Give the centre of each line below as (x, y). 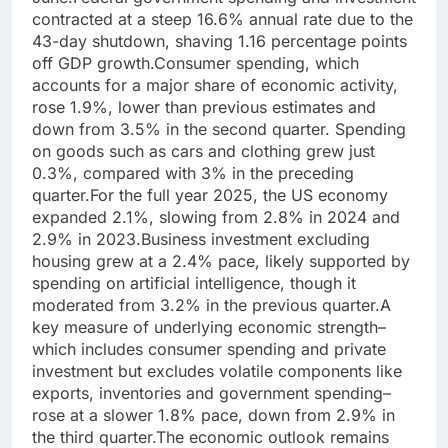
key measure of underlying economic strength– (209, 327)
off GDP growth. (93, 63)
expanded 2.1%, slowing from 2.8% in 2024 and (216, 217)
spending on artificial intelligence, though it (194, 283)
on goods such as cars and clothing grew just (203, 151)
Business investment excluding (255, 239)
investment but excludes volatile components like (217, 371)
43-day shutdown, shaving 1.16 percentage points (219, 41)
